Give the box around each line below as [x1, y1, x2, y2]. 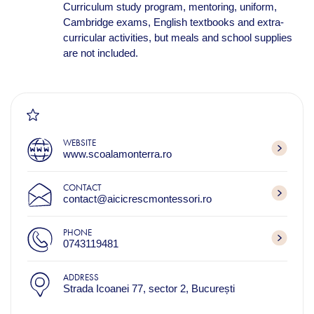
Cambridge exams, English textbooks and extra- [62, 16, 284, 28]
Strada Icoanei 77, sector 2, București [62, 282, 235, 294]
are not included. [62, 47, 141, 59]
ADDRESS [62, 272, 99, 282]
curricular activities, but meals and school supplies [62, 32, 292, 43]
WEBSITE [62, 137, 96, 148]
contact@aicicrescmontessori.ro [62, 193, 212, 205]
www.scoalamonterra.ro [62, 148, 172, 160]
